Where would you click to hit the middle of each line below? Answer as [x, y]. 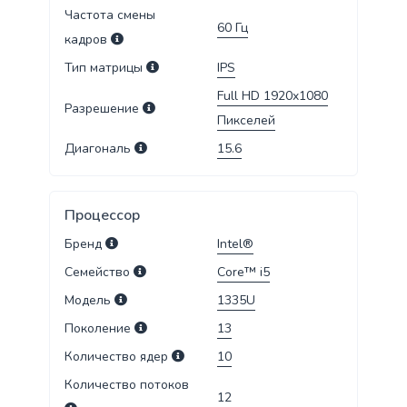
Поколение [99, 329]
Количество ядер [116, 357]
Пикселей [246, 121]
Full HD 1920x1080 [273, 96]
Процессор [102, 216]
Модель [87, 301]
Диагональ [97, 149]
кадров [85, 40]
